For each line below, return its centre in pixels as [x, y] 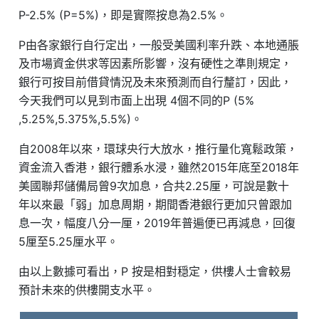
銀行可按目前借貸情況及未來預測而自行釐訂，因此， [156, 82]
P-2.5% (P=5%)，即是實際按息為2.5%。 [124, 15]
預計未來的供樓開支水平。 [87, 290]
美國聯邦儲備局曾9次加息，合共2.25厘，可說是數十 [154, 186]
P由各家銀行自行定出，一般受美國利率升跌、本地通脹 [159, 45]
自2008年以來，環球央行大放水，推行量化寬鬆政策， [158, 149]
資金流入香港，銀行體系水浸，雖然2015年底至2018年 [159, 168]
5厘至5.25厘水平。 [69, 242]
